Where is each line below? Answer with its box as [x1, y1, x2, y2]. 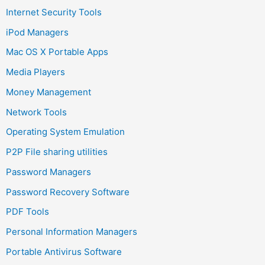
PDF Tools [6, 206, 49, 218]
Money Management [6, 86, 91, 98]
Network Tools [6, 106, 67, 118]
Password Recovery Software [6, 186, 130, 198]
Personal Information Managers [6, 226, 137, 238]
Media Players [6, 66, 65, 78]
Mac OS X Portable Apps [6, 46, 108, 58]
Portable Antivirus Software [6, 245, 122, 257]
